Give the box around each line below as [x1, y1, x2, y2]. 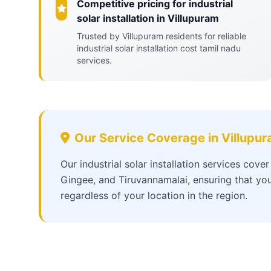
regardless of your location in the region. [60, 189, 247, 201]
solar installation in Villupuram [77, 12, 220, 24]
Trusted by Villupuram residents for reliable [77, 31, 247, 41]
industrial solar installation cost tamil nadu [77, 43, 241, 53]
